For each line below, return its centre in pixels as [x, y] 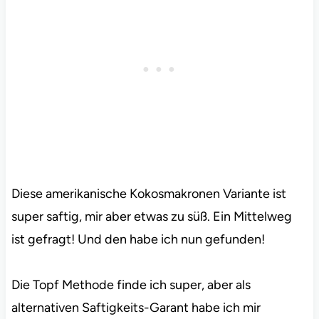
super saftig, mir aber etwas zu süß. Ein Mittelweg [151, 217]
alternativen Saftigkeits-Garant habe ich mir [136, 308]
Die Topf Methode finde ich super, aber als [131, 285]
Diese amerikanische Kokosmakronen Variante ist [148, 194]
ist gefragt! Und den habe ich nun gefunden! [138, 240]
